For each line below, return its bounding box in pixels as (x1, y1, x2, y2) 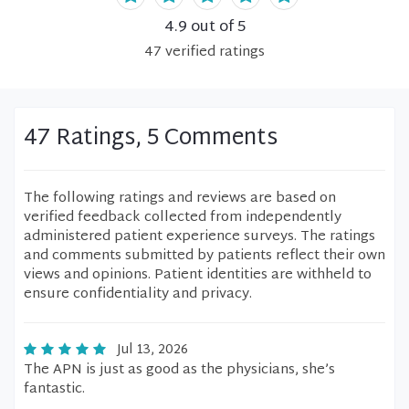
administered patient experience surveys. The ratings (24, 225, 375, 249)
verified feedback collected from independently (24, 205, 341, 230)
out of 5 (186, 14, 246, 41)
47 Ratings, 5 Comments (24, 119, 278, 159)
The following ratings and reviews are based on (24, 186, 336, 211)
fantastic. (24, 377, 85, 402)
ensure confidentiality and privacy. (24, 282, 252, 307)
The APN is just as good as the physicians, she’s (24, 358, 335, 383)
